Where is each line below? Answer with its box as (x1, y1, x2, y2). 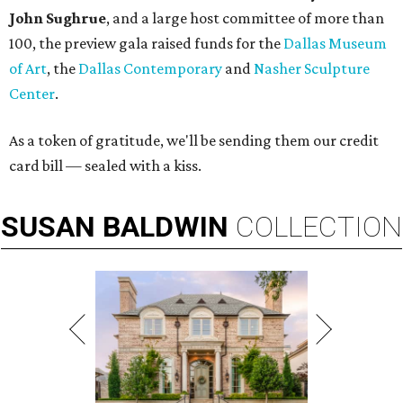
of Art (9, 59, 47, 78)
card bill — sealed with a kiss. (9, 157, 201, 175)
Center (9, 85, 55, 103)
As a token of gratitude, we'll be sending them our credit (9, 131, 379, 150)
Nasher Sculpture (254, 59, 370, 78)
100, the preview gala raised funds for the (9, 34, 283, 53)
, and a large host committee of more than (106, 9, 384, 28)
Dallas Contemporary (78, 59, 222, 78)
